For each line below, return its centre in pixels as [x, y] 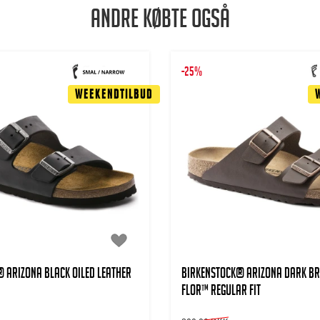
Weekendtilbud [114, 96]
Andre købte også [160, 22]
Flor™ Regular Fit [221, 292]
